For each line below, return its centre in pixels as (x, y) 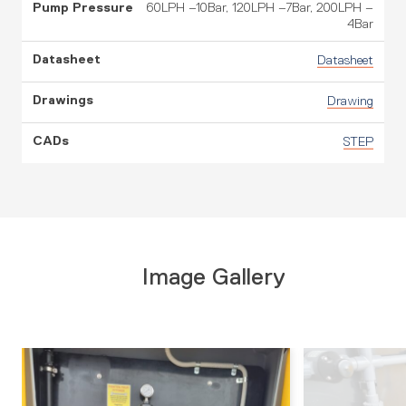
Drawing (350, 101)
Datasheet (345, 60)
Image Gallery (214, 276)
